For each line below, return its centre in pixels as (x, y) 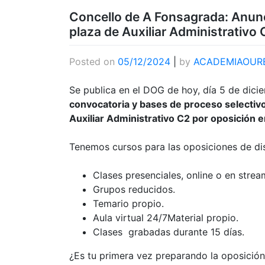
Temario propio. (128, 204)
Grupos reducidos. (134, 190)
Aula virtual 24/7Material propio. (166, 218)
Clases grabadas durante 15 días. (169, 232)
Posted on (93, 62)
